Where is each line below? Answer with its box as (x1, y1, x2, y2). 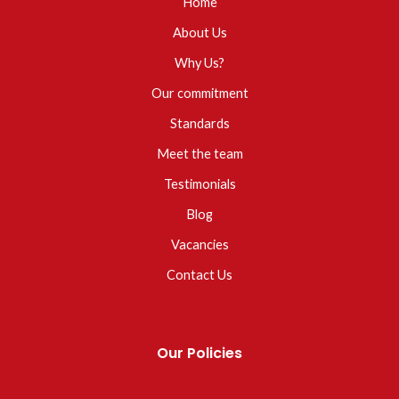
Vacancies (170, 237, 229, 253)
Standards (169, 116, 230, 132)
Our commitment (151, 85, 248, 102)
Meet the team (156, 146, 243, 162)
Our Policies (157, 343, 242, 364)
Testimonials (163, 176, 236, 192)
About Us (172, 25, 227, 41)
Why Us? (175, 55, 224, 71)
